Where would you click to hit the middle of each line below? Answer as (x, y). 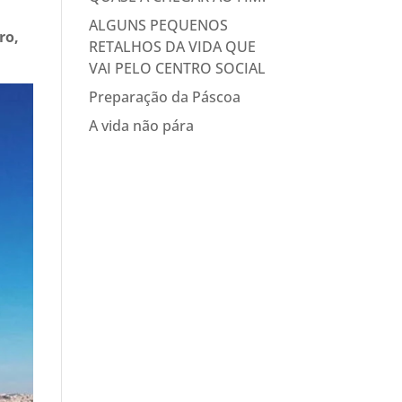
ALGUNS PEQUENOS (158, 25)
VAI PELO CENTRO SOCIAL (177, 68)
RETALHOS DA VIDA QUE (172, 47)
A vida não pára (141, 126)
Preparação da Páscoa (164, 97)
